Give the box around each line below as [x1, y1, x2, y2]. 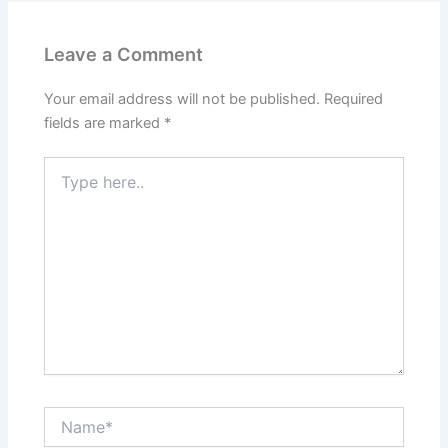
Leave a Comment [44, 42, 204, 65]
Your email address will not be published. [44, 90, 321, 109]
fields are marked [44, 114, 165, 133]
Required [324, 90, 384, 109]
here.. [43, 177, 81, 195]
